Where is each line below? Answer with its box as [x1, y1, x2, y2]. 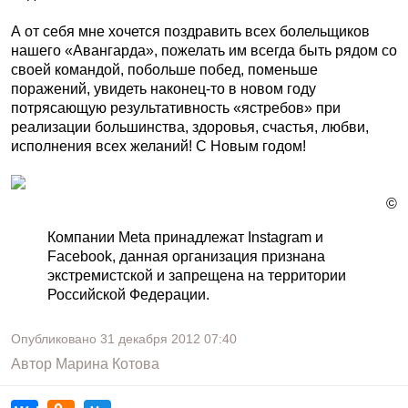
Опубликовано [11, 331, 100, 346]
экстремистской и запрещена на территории [47, 268, 346, 283]
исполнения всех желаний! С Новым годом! [11, 138, 306, 154]
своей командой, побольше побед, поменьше [11, 62, 318, 77]
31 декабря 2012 [100, 331, 200, 346]
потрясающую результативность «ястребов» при [11, 100, 341, 116]
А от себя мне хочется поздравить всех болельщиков [11, 24, 370, 39]
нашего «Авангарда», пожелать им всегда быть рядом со [11, 43, 397, 58]
